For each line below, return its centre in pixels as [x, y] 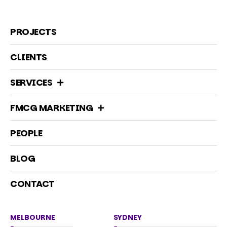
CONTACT [32, 184]
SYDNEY [128, 218]
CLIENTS [29, 57]
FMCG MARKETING [51, 108]
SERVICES [31, 83]
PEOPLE [26, 133]
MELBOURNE [33, 218]
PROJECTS [33, 32]
